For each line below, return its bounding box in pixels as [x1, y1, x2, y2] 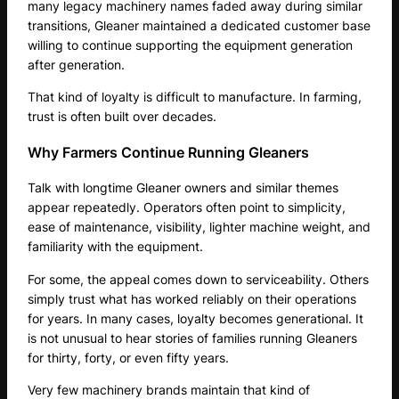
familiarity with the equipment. [28, 239, 204, 255]
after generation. [28, 56, 126, 72]
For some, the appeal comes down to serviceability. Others [28, 271, 370, 287]
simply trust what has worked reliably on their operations [28, 290, 357, 306]
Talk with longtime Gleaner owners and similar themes [28, 180, 339, 196]
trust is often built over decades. [28, 108, 217, 124]
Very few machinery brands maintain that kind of [28, 381, 311, 397]
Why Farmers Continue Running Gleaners [28, 143, 310, 162]
